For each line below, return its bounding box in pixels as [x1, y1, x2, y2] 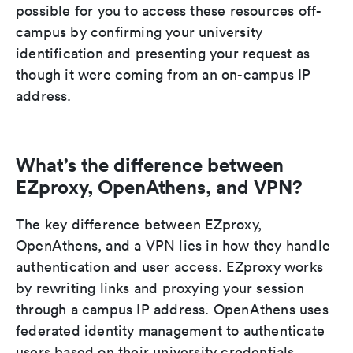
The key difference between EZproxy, [16, 215, 262, 234]
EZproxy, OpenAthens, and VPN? [16, 175, 303, 199]
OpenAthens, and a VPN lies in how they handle [16, 236, 331, 255]
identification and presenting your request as [16, 44, 310, 63]
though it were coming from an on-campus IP [16, 65, 311, 84]
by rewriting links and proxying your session [16, 279, 304, 298]
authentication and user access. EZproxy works [16, 258, 324, 277]
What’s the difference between [16, 153, 284, 177]
